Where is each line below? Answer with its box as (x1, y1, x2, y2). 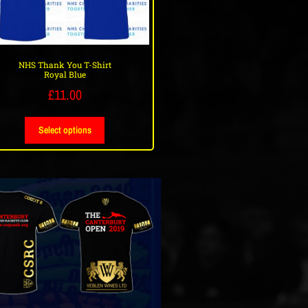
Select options (38, 124, 91, 137)
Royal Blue (43, 69, 86, 80)
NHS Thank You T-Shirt (18, 59, 111, 71)
